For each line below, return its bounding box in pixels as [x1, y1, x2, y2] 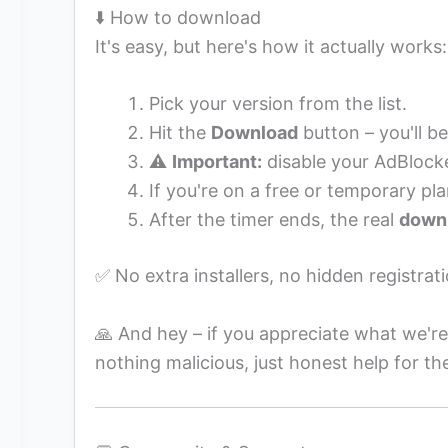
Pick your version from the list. [149, 93, 407, 115]
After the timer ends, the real [149, 209, 399, 231]
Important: [172, 151, 262, 173]
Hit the [149, 122, 211, 144]
